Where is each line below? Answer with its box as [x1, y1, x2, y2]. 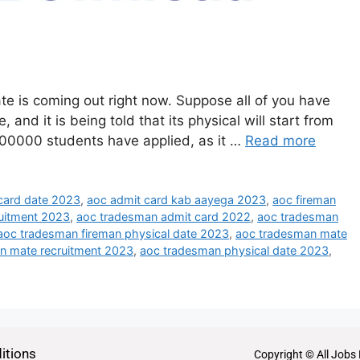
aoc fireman [272, 192, 337, 207]
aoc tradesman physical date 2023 [140, 243, 329, 257]
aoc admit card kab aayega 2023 [87, 192, 267, 207]
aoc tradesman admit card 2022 [76, 209, 251, 223]
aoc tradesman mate [235, 226, 347, 240]
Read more [245, 132, 316, 149]
